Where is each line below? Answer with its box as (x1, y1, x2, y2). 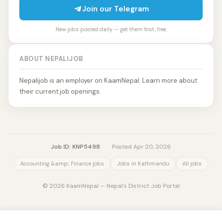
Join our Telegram (82, 4, 149, 14)
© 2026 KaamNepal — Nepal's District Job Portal (42, 182, 180, 190)
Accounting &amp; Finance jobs (20, 160, 104, 167)
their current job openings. (19, 87, 101, 96)
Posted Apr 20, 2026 (111, 143, 171, 151)
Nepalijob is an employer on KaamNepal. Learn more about (19, 76, 197, 85)
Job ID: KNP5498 (51, 143, 100, 151)
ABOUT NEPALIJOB (19, 55, 83, 63)
